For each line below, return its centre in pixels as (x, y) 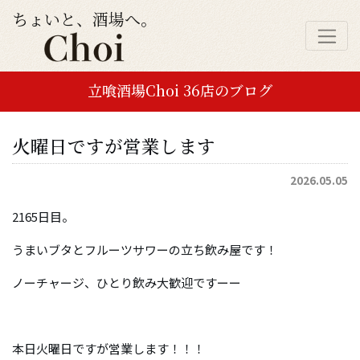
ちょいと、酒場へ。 (84, 19)
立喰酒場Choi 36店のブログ (180, 90)
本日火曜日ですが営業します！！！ (108, 349)
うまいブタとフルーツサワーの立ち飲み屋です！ (145, 250)
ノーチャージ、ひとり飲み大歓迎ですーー (127, 283)
